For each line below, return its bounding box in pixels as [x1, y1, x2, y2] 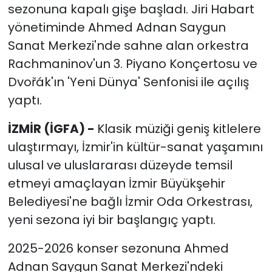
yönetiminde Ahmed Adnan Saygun [7, 19, 226, 36]
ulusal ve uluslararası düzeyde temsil [7, 157, 233, 174]
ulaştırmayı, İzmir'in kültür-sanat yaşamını [7, 138, 263, 156]
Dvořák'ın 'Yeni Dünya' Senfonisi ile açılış [7, 73, 249, 91]
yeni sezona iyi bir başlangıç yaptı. [7, 211, 216, 229]
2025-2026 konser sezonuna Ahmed [7, 240, 229, 257]
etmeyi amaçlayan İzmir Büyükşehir [7, 175, 225, 192]
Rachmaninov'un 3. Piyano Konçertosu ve [7, 55, 257, 73]
